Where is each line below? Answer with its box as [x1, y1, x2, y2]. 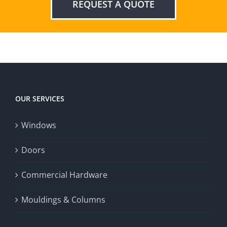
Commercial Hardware [21, 169, 107, 180]
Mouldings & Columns [21, 194, 105, 205]
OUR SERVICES [15, 93, 64, 103]
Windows [21, 119, 56, 131]
